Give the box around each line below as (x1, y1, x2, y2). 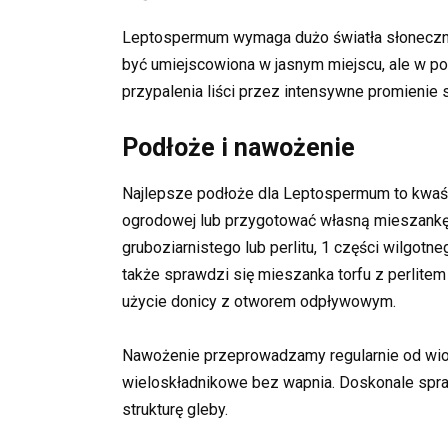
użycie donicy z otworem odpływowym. (122, 292, 396, 312)
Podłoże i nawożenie (122, 133, 355, 163)
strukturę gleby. (122, 400, 228, 420)
